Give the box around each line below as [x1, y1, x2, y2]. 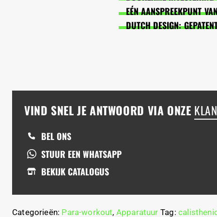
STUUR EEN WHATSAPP [41, 147, 122, 160]
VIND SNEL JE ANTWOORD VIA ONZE [24, 101, 195, 119]
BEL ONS [41, 129, 72, 142]
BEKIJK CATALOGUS [41, 165, 109, 178]
